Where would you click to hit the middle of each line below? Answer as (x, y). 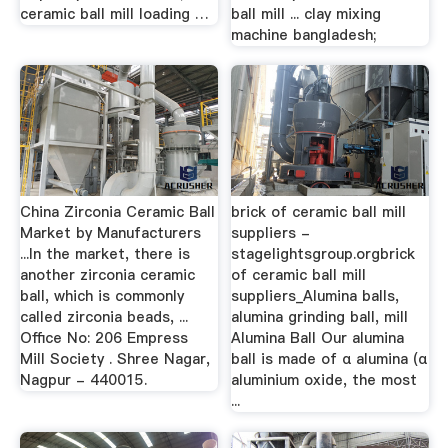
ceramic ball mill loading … (114, 13)
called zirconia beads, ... (103, 317)
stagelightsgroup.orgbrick (323, 254)
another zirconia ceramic (107, 275)
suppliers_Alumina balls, (315, 296)
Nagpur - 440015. (83, 380)
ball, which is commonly (101, 296)
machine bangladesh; (304, 34)
